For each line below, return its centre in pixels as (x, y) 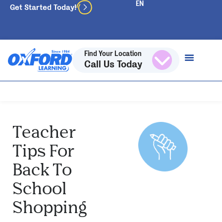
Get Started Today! (43, 7)
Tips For (43, 150)
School (40, 188)
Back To (42, 169)
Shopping (50, 206)
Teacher (44, 131)
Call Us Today (113, 65)
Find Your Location (113, 54)
